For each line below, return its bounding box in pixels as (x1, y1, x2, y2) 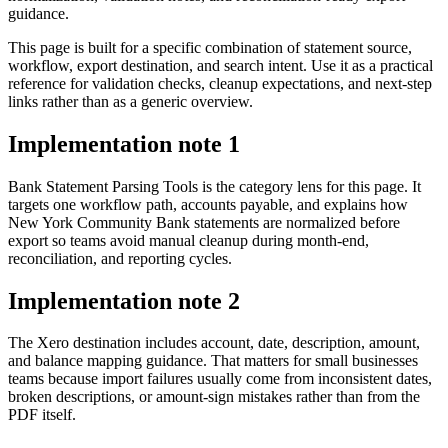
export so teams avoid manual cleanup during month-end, (8, 231, 369, 249)
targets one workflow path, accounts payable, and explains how (8, 195, 408, 213)
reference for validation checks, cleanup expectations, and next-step (8, 74, 432, 92)
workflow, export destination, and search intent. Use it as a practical (8, 56, 433, 74)
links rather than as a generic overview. (8, 92, 253, 110)
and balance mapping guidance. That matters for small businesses (8, 352, 418, 370)
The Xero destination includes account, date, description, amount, (8, 334, 420, 352)
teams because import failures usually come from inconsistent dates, (8, 370, 432, 388)
